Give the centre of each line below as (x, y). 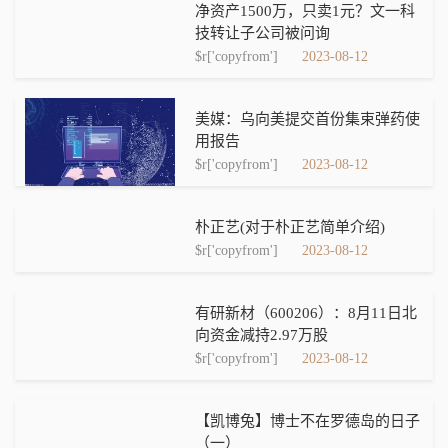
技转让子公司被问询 (262, 33)
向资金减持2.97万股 (261, 335)
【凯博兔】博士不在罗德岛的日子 (307, 421)
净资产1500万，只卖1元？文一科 (305, 11)
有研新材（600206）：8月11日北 (306, 313)
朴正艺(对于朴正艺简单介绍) (290, 227)
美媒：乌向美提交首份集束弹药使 (307, 119)
